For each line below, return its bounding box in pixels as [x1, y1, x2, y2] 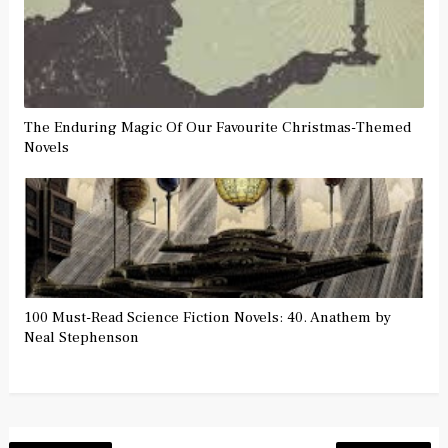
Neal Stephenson [23, 327, 139, 347]
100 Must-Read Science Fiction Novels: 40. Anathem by [23, 307, 391, 327]
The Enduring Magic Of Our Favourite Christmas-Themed [23, 117, 411, 137]
